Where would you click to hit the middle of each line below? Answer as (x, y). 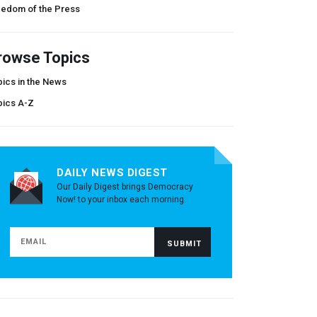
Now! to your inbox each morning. (121, 199)
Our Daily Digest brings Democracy (125, 186)
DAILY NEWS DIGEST (112, 172)
